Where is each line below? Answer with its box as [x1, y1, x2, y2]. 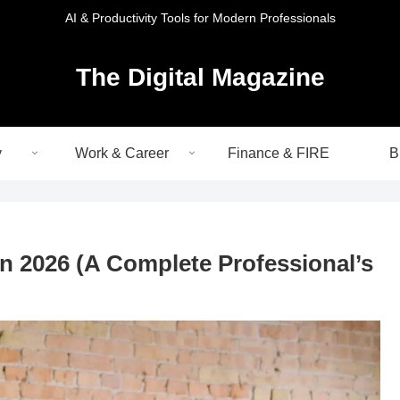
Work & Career [74, 145, 169, 161]
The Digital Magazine [75, 62, 325, 91]
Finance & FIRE [228, 145, 329, 161]
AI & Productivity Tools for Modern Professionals [64, 11, 336, 26]
